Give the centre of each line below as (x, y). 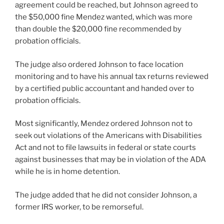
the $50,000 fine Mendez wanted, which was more (104, 17)
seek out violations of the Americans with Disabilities (108, 136)
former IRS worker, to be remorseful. (79, 207)
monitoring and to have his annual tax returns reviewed (112, 76)
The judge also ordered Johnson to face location (99, 64)
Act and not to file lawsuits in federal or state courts (105, 148)
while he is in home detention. (67, 172)
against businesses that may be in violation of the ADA (110, 160)
